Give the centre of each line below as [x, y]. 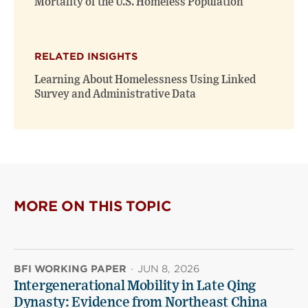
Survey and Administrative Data [115, 94]
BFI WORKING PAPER [70, 268]
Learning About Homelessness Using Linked [145, 79]
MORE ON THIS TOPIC [93, 206]
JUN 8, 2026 [169, 268]
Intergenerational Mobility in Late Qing [135, 286]
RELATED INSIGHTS [86, 56]
